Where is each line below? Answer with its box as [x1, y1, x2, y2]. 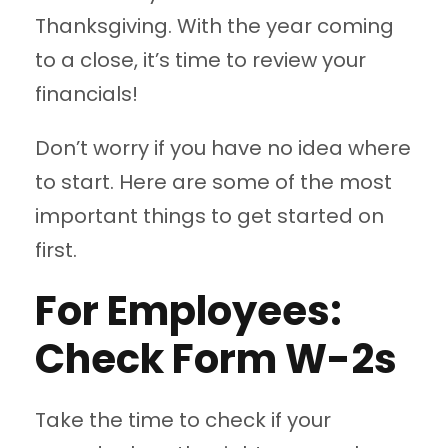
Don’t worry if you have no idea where [35, 134, 411, 163]
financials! [35, 80, 138, 109]
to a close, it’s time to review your [35, 46, 366, 75]
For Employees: [35, 283, 342, 340]
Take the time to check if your [35, 406, 331, 435]
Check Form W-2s [35, 331, 397, 388]
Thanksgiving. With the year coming [35, 12, 394, 41]
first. [35, 236, 77, 265]
